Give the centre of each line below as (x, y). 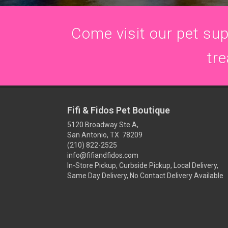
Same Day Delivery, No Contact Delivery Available (145, 176)
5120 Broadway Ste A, (103, 125)
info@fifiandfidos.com (103, 155)
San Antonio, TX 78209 (105, 135)
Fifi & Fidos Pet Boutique (119, 110)
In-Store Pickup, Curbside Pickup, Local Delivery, (143, 165)
